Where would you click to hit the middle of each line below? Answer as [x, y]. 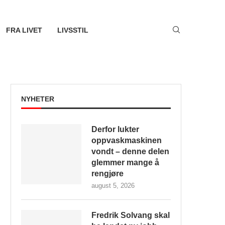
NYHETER [38, 99]
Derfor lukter [115, 129]
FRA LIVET [24, 30]
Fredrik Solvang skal [131, 215]
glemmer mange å [125, 162]
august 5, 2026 [113, 186]
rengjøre [107, 174]
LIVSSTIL [73, 30]
